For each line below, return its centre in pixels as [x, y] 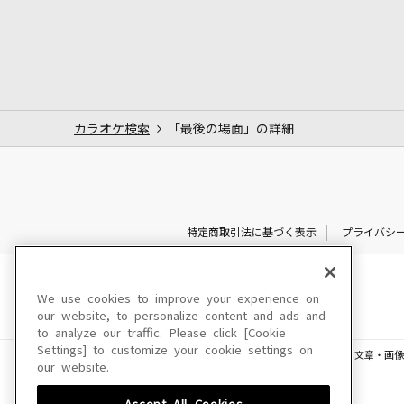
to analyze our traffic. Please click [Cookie [161, 333]
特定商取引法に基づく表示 [251, 232]
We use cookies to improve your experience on [178, 299]
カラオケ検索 [112, 129]
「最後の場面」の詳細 [231, 129]
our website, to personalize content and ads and [181, 316]
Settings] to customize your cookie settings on [175, 350]
